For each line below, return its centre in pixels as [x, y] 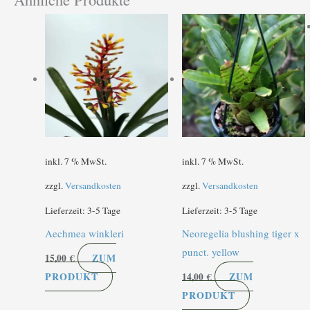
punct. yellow [210, 252]
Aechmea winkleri [84, 234]
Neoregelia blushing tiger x [240, 234]
